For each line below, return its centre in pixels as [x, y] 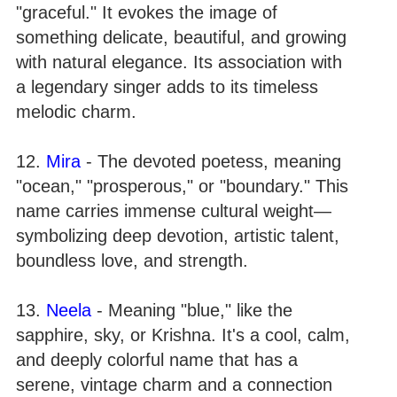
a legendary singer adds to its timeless [167, 87]
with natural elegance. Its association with [179, 62]
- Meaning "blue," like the [192, 310]
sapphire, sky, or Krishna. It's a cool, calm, [183, 335]
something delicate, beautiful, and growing [181, 37]
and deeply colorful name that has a [157, 360]
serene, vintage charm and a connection [174, 385]
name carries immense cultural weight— [174, 211]
